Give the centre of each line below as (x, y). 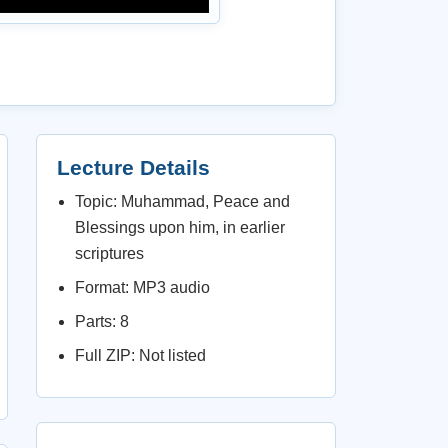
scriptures (109, 253)
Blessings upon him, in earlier (180, 227)
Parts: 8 (102, 321)
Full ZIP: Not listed (140, 355)
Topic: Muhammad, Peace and (182, 201)
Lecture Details (133, 167)
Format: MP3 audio (142, 287)
